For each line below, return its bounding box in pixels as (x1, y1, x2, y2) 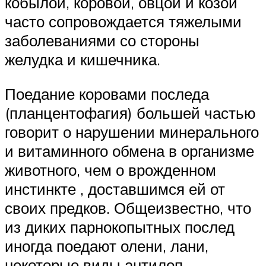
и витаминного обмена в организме (5, 141, 254, 160)
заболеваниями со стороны (5, 30, 199, 50)
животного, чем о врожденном (5, 160, 216, 179)
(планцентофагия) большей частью (5, 103, 256, 122)
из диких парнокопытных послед (5, 217, 235, 236)
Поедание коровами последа (5, 84, 209, 103)
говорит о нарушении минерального (5, 122, 259, 141)
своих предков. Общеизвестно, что (5, 198, 251, 217)
